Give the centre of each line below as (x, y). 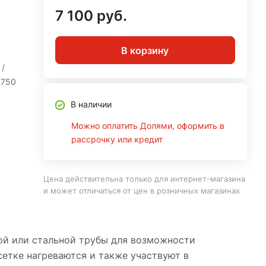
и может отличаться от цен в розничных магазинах (141, 191)
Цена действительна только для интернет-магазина (144, 179)
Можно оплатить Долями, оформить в (148, 126)
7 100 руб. (91, 16)
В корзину (145, 50)
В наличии (91, 104)
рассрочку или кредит (117, 139)
